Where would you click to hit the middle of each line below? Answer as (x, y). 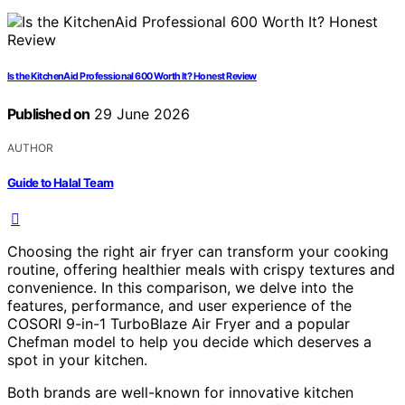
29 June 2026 (140, 114)
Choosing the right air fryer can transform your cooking (198, 251)
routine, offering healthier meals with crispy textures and (201, 269)
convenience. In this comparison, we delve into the (180, 287)
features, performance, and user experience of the (179, 305)
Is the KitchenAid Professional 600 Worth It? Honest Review (132, 77)
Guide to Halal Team (61, 182)
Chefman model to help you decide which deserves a (189, 341)
